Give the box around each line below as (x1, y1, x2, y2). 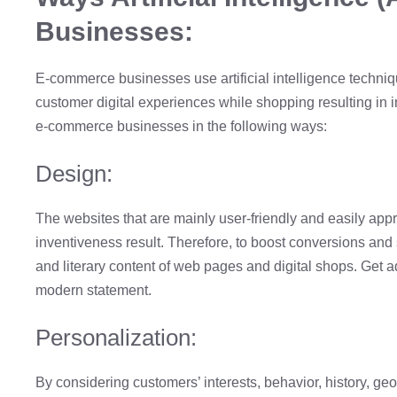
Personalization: (35, 323, 197, 351)
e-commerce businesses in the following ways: (35, 118, 327, 134)
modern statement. (35, 282, 152, 298)
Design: (35, 160, 113, 187)
